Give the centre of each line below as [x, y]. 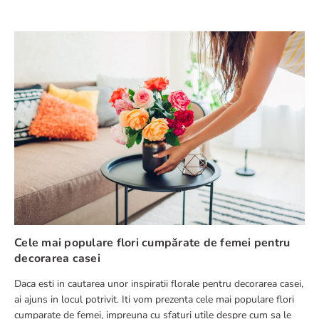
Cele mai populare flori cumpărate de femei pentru [152, 243]
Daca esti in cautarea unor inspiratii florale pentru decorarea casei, [159, 284]
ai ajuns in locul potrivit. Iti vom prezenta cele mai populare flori [154, 299]
